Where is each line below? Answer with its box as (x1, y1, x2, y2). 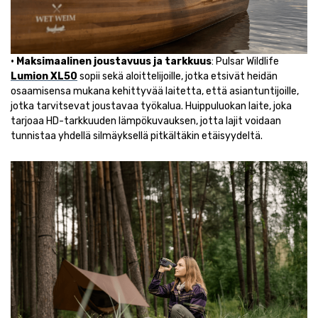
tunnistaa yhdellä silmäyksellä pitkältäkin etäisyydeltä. (11, 129, 263, 142)
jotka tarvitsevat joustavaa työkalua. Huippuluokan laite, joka (11, 99, 292, 112)
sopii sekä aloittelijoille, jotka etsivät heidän (77, 70, 278, 82)
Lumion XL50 (11, 70, 77, 82)
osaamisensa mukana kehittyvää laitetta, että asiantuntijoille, (11, 84, 299, 97)
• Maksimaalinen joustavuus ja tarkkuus (11, 55, 212, 67)
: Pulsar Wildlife (212, 55, 279, 67)
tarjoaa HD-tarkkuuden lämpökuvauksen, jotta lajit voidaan (11, 114, 281, 127)
